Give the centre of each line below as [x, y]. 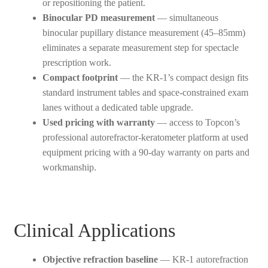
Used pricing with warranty [98, 123]
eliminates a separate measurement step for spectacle [140, 48]
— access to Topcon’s [197, 123]
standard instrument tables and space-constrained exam [145, 93]
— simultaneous [186, 18]
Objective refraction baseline [100, 259]
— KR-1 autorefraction [203, 259]
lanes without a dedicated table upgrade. [118, 108]
